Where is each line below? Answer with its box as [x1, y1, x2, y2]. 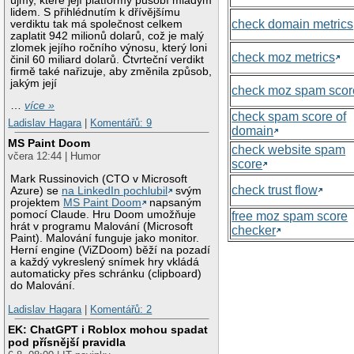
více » [24, 100, 55, 112]
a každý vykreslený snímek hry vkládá [10, 256, 200, 269]
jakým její [10, 77, 58, 89]
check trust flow [232, 183, 318, 197]
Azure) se [10, 185, 62, 198]
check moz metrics [232, 50, 336, 64]
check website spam [232, 142, 346, 156]
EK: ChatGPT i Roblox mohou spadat [8, 323, 209, 337]
